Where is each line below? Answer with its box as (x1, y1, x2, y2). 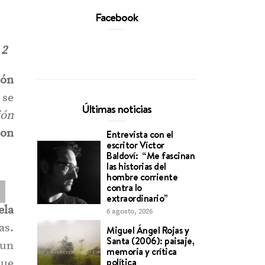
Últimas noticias (82, 101, 151, 117)
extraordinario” (106, 192, 172, 205)
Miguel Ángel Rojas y (106, 223, 189, 237)
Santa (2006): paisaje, (106, 234, 195, 247)
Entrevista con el (106, 128, 173, 141)
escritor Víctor (106, 138, 164, 151)
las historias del (106, 160, 166, 173)
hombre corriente (106, 170, 178, 183)
